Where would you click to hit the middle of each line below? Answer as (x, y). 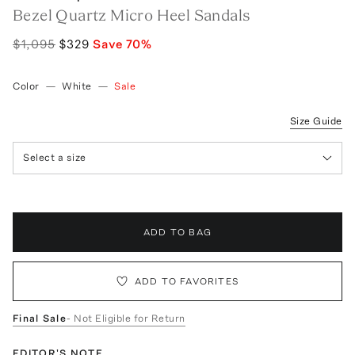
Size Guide (316, 120)
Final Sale (40, 318)
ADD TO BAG (177, 232)
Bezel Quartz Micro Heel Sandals (132, 15)
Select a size (55, 158)
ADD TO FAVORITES (187, 281)
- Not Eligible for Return (126, 318)
